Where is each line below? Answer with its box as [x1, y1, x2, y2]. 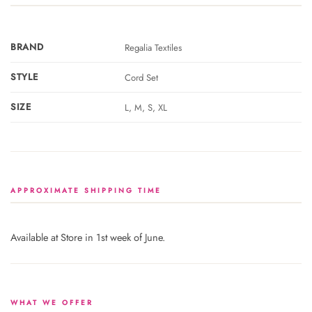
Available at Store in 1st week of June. [10, 230, 165, 245]
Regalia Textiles [124, 40, 182, 54]
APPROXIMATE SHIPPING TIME [10, 185, 162, 196]
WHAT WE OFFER [10, 297, 93, 309]
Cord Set [124, 70, 158, 84]
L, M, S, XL [124, 100, 167, 114]
